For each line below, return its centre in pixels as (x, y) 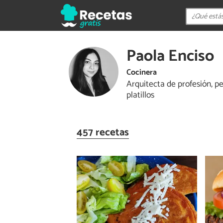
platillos (140, 95)
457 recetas (103, 132)
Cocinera (142, 72)
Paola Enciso (170, 56)
